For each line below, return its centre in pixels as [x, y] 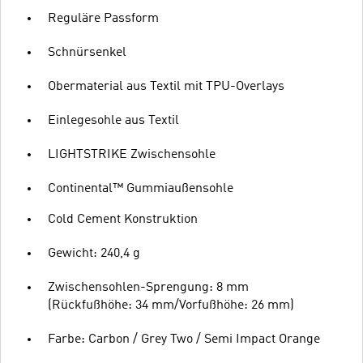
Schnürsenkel [87, 52]
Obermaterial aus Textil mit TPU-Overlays [166, 86]
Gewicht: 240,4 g [94, 253]
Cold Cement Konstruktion [123, 219]
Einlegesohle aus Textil [113, 120]
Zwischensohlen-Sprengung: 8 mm [148, 287]
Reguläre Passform [103, 18]
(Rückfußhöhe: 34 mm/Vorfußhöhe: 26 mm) [171, 305]
